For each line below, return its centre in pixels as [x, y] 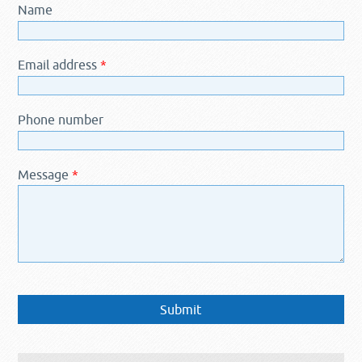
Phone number [61, 120]
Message [45, 175]
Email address [59, 65]
